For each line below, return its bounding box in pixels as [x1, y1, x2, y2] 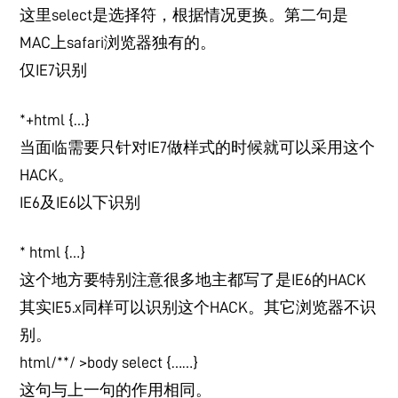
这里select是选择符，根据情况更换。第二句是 [20, 7, 349, 23]
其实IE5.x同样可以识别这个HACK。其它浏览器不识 [20, 299, 377, 315]
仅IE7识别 [20, 62, 88, 78]
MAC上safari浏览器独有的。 [20, 35, 217, 51]
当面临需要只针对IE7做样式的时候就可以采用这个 [20, 139, 376, 155]
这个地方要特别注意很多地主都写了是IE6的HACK [20, 272, 367, 288]
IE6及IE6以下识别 [20, 195, 141, 211]
